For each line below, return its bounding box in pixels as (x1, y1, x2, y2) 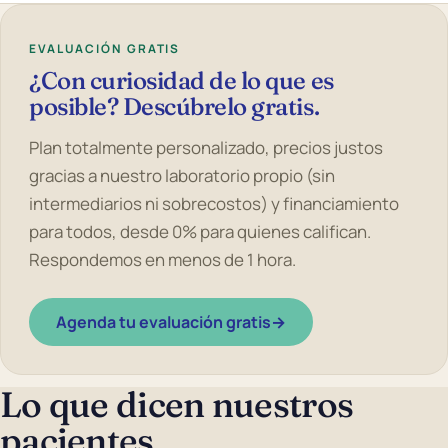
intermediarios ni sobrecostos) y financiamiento (29, 191, 399, 215)
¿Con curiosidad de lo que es (29, 66, 334, 96)
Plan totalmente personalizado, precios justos (29, 135, 383, 159)
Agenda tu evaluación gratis (56, 310, 272, 333)
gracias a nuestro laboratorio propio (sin (29, 163, 335, 187)
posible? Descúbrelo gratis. (29, 92, 320, 122)
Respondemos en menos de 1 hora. (29, 247, 296, 271)
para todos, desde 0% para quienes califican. (29, 219, 371, 243)
